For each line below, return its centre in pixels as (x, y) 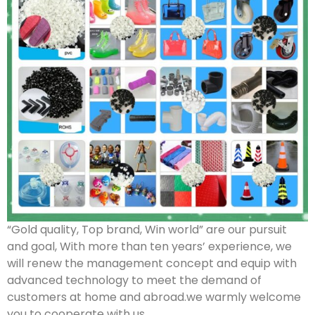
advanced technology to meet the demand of (134, 280)
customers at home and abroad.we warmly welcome (154, 297)
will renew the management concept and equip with (152, 263)
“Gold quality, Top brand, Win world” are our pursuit (147, 229)
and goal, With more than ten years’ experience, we (149, 246)
